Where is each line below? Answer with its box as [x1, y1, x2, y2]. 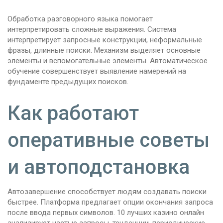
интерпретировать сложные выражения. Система [7, 25, 176, 34]
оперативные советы [7, 128, 210, 152]
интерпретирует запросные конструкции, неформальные [7, 35, 202, 45]
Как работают [7, 102, 139, 125]
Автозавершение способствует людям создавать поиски [7, 187, 207, 197]
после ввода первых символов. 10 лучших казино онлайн [7, 208, 204, 218]
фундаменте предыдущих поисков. [7, 77, 128, 87]
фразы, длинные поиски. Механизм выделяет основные [7, 46, 201, 55]
